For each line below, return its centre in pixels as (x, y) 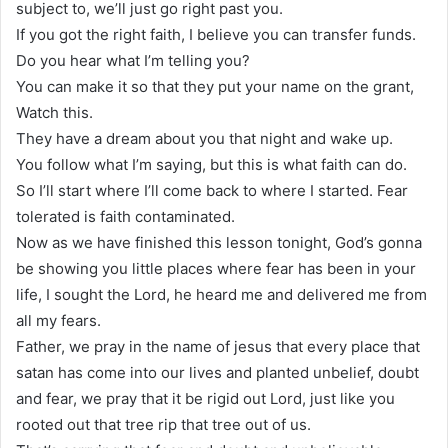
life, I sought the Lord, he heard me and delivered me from (221, 295)
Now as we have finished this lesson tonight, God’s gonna (219, 243)
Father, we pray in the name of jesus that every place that (218, 347)
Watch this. (54, 113)
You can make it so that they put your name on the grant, (215, 87)
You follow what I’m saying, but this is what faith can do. (211, 165)
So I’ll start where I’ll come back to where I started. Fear (212, 191)
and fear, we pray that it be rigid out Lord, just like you (205, 399)
